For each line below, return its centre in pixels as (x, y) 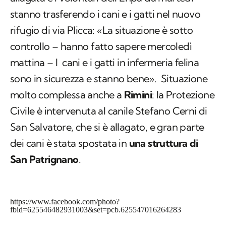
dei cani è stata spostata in (70, 143)
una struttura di (163, 143)
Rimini (138, 95)
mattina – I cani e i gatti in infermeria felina (105, 63)
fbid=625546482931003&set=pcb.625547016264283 (96, 210)
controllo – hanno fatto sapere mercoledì (101, 46)
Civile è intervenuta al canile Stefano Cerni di (109, 111)
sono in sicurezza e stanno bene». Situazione (109, 79)
